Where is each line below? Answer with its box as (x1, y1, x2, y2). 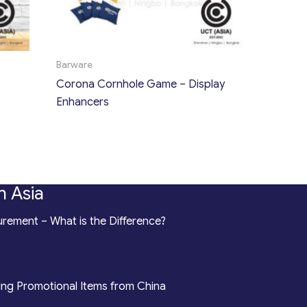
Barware (56, 59, 93, 71)
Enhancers (56, 95, 110, 110)
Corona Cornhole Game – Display (56, 77, 225, 92)
